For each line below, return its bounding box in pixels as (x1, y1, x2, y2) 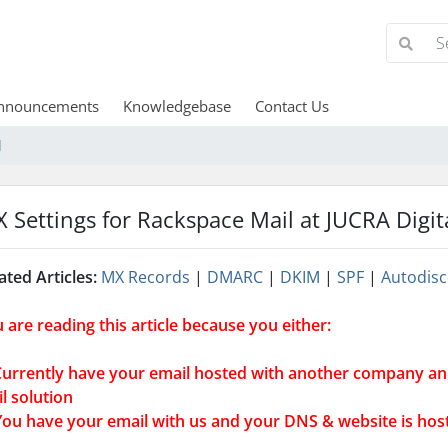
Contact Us (254, 96, 329, 116)
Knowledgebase (122, 96, 231, 116)
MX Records (101, 266, 190, 288)
